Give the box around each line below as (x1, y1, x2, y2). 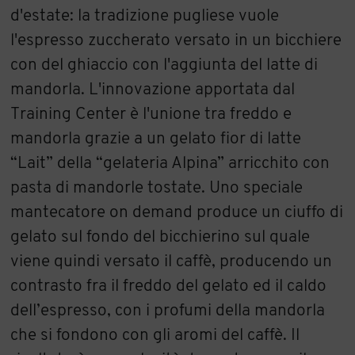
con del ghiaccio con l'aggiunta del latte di (10, 56, 319, 74)
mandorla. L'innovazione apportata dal (10, 81, 296, 98)
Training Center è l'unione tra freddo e (10, 105, 292, 123)
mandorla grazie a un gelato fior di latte (10, 130, 302, 147)
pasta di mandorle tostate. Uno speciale (10, 179, 303, 197)
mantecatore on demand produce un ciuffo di (10, 204, 344, 221)
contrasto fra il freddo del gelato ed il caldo (10, 277, 327, 295)
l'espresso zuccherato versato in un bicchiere (10, 32, 342, 49)
